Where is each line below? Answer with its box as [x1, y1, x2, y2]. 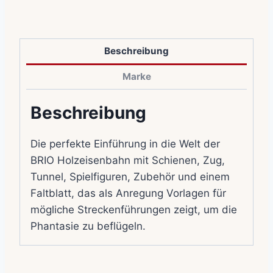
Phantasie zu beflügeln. [30, 219, 146, 232]
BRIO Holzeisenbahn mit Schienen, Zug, [30, 154, 225, 166]
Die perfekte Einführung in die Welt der [30, 137, 220, 150]
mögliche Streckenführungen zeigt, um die [30, 203, 237, 216]
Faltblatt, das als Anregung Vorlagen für [30, 186, 226, 199]
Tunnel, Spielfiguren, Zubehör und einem [30, 170, 230, 183]
